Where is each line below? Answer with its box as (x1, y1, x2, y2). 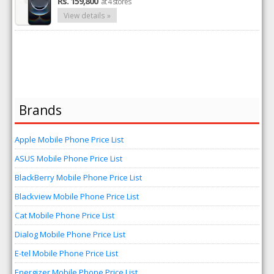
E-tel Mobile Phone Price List (15, 248, 119, 259)
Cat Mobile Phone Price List (15, 210, 115, 221)
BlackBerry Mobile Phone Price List (15, 172, 143, 183)
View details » (64, 10, 111, 20)
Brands (19, 102, 62, 119)
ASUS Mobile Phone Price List (15, 153, 123, 164)
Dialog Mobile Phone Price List (15, 229, 126, 240)
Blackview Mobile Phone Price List (15, 191, 139, 202)
